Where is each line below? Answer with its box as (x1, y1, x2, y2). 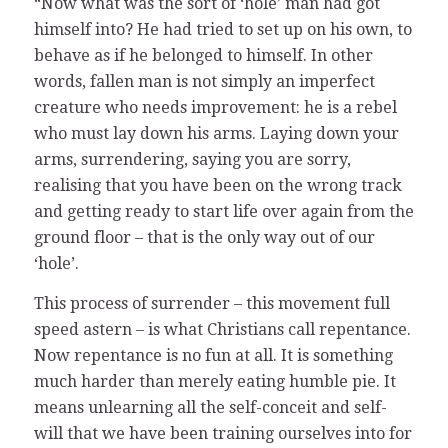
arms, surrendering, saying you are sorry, (33, 149, 351, 169)
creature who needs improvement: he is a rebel (33, 97, 397, 117)
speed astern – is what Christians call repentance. (33, 319, 411, 339)
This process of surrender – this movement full (33, 293, 390, 313)
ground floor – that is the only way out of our (33, 227, 375, 247)
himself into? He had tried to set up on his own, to (33, 19, 412, 39)
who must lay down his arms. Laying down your (33, 123, 399, 143)
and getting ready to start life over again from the (33, 201, 414, 221)
